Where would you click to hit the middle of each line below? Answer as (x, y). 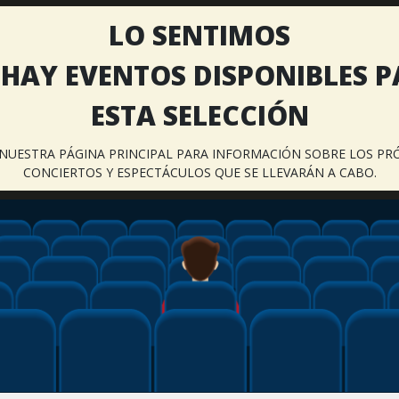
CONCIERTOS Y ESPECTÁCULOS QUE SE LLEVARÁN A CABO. (199, 172)
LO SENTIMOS (199, 35)
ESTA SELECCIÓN (199, 115)
